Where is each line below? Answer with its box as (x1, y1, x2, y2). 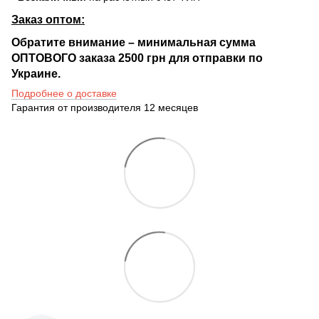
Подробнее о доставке (11, 87, 117, 99)
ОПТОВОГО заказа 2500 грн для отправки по (11, 51, 263, 64)
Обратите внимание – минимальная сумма (11, 35, 256, 48)
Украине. (11, 66, 61, 80)
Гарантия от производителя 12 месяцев (11, 101, 198, 113)
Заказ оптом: (11, 12, 85, 26)
